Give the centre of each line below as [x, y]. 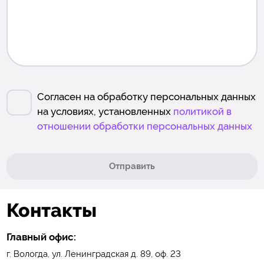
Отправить [132, 166]
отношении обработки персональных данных [144, 126]
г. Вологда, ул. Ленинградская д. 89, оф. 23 [93, 254]
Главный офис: [41, 237]
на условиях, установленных [105, 112]
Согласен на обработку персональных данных [146, 97]
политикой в [202, 112]
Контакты [51, 210]
